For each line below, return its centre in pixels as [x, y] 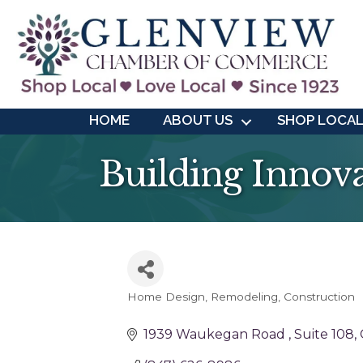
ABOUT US [197, 120]
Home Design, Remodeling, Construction [241, 297]
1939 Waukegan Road [216, 335]
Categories [173, 312]
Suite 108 [324, 335]
